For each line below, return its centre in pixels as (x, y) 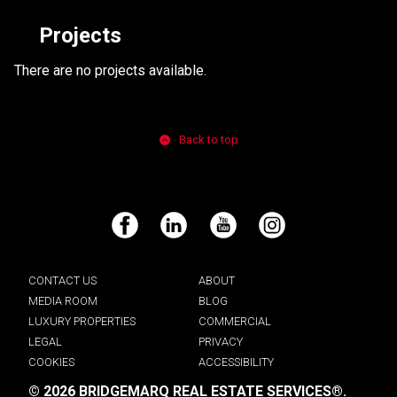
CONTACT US (62, 281)
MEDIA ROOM (63, 301)
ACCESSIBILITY (236, 362)
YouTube (230, 232)
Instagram (285, 232)
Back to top (208, 140)
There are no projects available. (110, 71)
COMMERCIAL (235, 322)
